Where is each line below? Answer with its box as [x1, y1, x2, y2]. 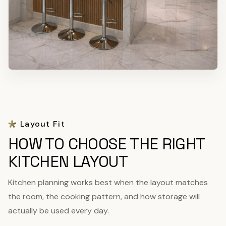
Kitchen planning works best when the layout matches [8, 177, 208, 188]
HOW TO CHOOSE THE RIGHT [8, 133, 205, 154]
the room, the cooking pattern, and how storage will [8, 191, 200, 202]
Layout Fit [20, 118, 65, 129]
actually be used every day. [8, 205, 109, 216]
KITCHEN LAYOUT [8, 151, 128, 172]
